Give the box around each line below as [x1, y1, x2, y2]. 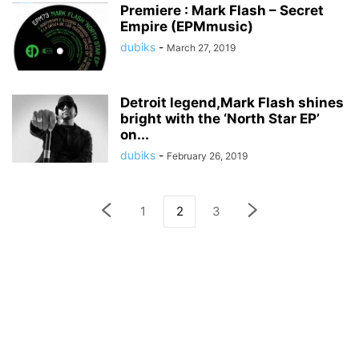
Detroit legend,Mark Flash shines [120, 95, 344, 111]
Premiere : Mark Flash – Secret [120, 2, 324, 18]
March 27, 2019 [167, 42, 236, 54]
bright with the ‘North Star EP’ [120, 111, 320, 127]
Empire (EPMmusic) [120, 18, 253, 34]
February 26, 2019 [167, 150, 248, 162]
